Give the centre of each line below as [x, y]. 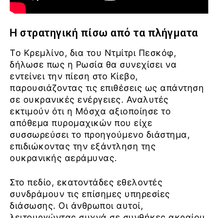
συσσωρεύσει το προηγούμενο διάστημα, [100, 134]
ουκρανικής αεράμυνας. [64, 158]
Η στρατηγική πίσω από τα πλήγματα [104, 33]
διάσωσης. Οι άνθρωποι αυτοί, [76, 205]
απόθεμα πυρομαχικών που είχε [81, 123]
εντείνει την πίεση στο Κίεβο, [74, 76]
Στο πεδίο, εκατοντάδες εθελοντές [86, 182]
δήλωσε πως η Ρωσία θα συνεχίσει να [93, 64]
